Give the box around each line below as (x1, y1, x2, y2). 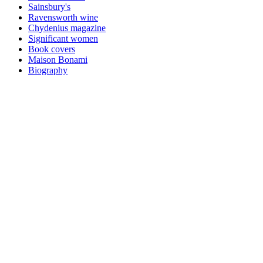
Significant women (28, 33, 98, 44)
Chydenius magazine (28, 23, 106, 33)
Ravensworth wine (28, 12, 98, 23)
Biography (28, 65, 68, 76)
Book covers (28, 44, 75, 55)
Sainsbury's (28, 2, 70, 12)
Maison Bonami (28, 55, 87, 65)
